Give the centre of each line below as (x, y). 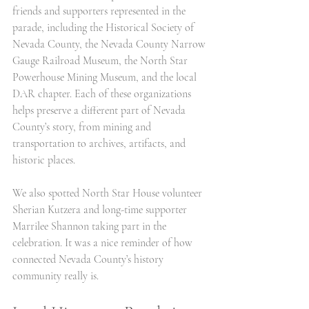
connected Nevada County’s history (89, 259)
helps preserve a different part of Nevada (100, 110)
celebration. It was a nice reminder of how (104, 243)
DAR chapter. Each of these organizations (103, 94)
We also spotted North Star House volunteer (109, 193)
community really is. (56, 276)
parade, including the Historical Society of (104, 28)
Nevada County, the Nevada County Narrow (110, 44)
